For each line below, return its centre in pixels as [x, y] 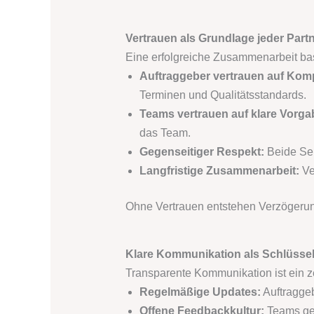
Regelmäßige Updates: [200, 292]
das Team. [165, 133]
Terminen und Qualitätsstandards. [223, 95]
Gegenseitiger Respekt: [202, 152]
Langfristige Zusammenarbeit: [219, 171]
